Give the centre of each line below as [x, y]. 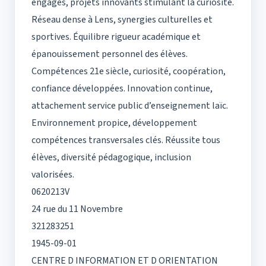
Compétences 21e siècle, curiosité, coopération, [129, 72]
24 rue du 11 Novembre [77, 209]
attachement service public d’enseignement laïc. [130, 106]
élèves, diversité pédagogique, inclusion [111, 158]
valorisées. [53, 175]
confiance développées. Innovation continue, [122, 89]
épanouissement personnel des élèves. [110, 54]
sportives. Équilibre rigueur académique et [116, 37]
